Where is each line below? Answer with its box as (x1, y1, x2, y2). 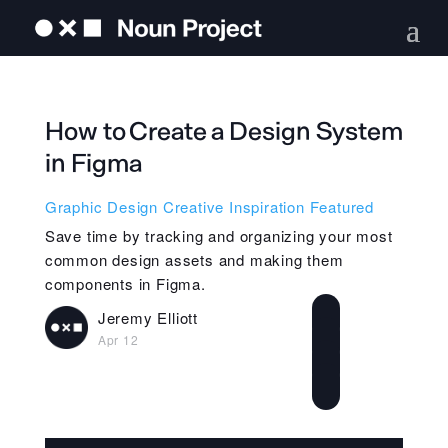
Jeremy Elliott (97, 307, 198, 328)
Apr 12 (97, 331, 139, 348)
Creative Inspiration (162, 196, 305, 217)
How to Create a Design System (44, 116, 403, 147)
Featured (309, 196, 375, 217)
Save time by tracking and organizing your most (44, 225, 393, 246)
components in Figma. (44, 273, 206, 294)
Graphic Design (44, 196, 158, 217)
